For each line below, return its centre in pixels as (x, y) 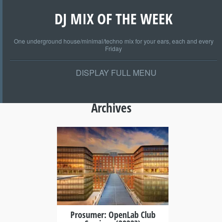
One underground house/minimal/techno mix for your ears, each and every (113, 41)
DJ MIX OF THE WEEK (113, 19)
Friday (113, 48)
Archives (111, 108)
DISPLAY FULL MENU (116, 73)
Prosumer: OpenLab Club (113, 215)
